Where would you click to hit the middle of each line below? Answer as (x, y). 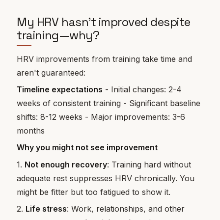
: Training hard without (149, 164)
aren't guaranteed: (51, 72)
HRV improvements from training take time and (105, 59)
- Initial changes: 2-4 (142, 90)
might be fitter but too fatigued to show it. (94, 192)
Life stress (46, 209)
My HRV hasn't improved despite (104, 22)
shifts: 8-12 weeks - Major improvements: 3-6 (101, 117)
